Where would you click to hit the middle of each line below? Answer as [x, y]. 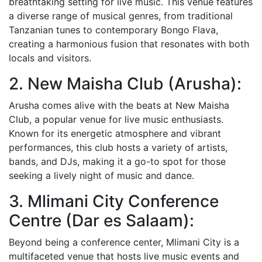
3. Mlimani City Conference [114, 201]
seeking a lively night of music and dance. [101, 175]
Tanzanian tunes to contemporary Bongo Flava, [113, 30]
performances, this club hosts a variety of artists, [118, 147]
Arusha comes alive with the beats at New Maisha [119, 105]
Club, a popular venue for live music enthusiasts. [116, 119]
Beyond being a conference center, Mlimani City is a [124, 242]
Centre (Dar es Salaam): [101, 220]
